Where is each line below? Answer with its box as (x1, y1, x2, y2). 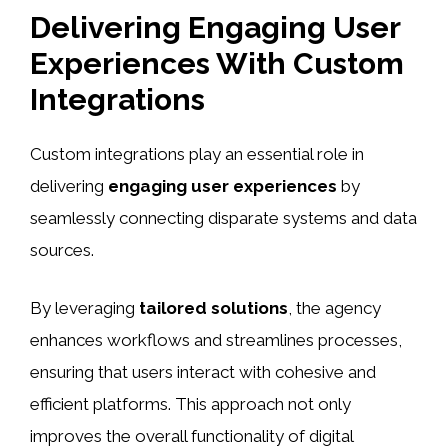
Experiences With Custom (30, 46, 404, 82)
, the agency (288, 297, 381, 318)
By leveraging (30, 297, 139, 318)
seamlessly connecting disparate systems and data (30, 208, 417, 229)
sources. (30, 240, 94, 261)
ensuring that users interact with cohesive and (30, 361, 376, 382)
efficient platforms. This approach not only (30, 393, 351, 414)
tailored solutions (139, 297, 288, 318)
